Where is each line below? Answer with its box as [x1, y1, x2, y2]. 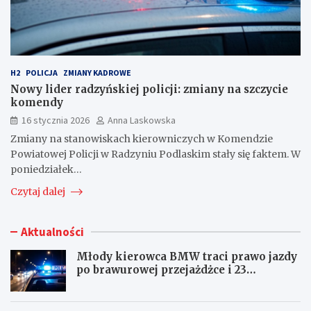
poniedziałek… [10, 162, 82, 176]
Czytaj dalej [10, 185, 67, 198]
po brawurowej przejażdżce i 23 [76, 262, 246, 276]
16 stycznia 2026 [22, 113, 90, 126]
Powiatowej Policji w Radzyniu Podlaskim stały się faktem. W [10, 147, 301, 160]
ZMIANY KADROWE [63, 67, 131, 78]
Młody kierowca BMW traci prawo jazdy [76, 249, 297, 263]
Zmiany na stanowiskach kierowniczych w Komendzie [10, 132, 273, 145]
